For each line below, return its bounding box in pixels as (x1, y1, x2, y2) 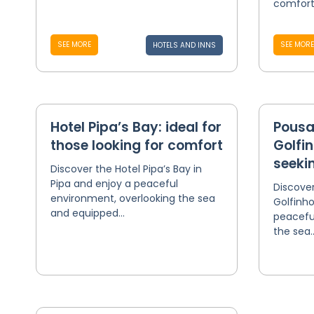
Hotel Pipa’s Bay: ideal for (50, 118, 221, 137)
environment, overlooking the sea (50, 191, 215, 205)
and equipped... (50, 206, 125, 220)
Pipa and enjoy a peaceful (50, 177, 178, 191)
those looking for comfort (50, 136, 223, 155)
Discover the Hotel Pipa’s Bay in (50, 162, 202, 176)
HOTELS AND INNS (152, 40, 216, 50)
